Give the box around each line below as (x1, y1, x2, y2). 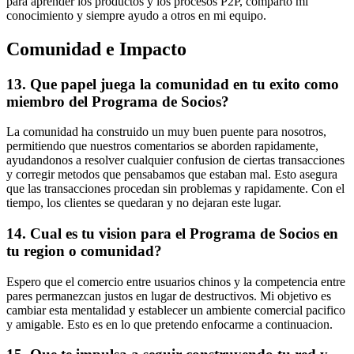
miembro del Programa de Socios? (6, 92, 229, 110)
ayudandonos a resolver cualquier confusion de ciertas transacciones (6, 153, 345, 168)
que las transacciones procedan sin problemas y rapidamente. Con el (6, 182, 345, 196)
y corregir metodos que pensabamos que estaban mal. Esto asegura (6, 168, 337, 182)
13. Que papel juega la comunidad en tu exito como (6, 75, 339, 92)
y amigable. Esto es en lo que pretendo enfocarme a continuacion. (6, 317, 333, 331)
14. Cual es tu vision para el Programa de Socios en (6, 225, 338, 243)
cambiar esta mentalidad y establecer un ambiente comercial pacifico (6, 303, 345, 317)
